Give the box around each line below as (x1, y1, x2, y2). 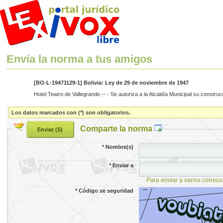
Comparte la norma (80, 123, 154, 133)
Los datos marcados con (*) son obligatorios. (11, 109, 131, 115)
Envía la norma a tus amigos (6, 53, 153, 66)
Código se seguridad (79, 187, 134, 194)
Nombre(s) (106, 143, 134, 150)
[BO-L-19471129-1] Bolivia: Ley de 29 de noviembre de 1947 (33, 80, 189, 86)
